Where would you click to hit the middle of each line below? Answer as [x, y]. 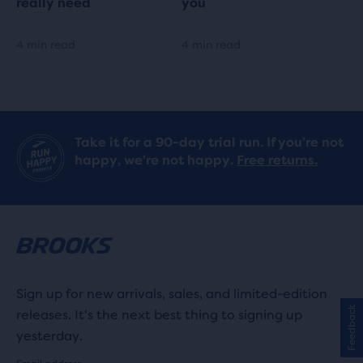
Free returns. [277, 160]
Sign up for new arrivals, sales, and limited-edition [172, 294]
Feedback [352, 327]
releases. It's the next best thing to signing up [159, 315]
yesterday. [49, 336]
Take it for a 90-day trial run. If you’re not [209, 143]
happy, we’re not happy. [156, 160]
